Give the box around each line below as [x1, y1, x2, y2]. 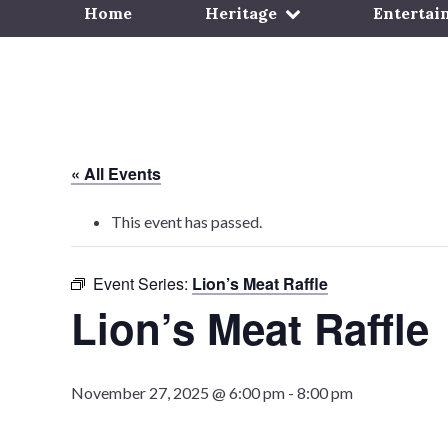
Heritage [204, 3, 277, 23]
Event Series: [93, 272, 192, 295]
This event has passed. [111, 212, 262, 231]
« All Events [71, 162, 161, 185]
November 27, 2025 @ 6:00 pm [71, 383, 285, 402]
